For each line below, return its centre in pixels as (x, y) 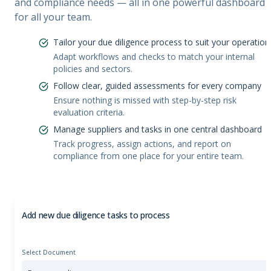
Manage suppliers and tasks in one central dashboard (158, 129)
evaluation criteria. (89, 112)
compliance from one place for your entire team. (149, 155)
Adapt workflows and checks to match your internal (154, 56)
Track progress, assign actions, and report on (142, 143)
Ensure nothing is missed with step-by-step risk (145, 100)
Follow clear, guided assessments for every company (157, 85)
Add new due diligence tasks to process (96, 215)
